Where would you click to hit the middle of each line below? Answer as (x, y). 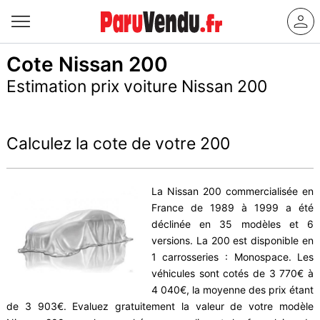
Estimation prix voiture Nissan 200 (136, 86)
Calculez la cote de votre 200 (118, 144)
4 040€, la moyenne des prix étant (232, 290)
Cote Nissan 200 (87, 64)
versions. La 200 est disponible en (232, 240)
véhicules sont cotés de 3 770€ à (232, 273)
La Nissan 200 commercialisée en (232, 191)
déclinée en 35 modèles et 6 (232, 224)
